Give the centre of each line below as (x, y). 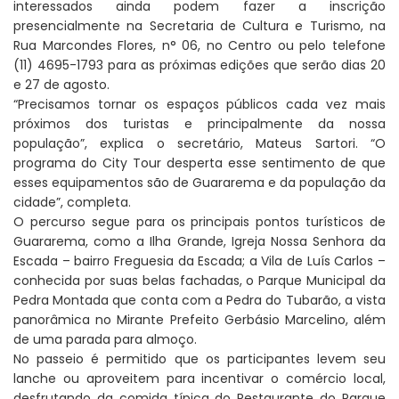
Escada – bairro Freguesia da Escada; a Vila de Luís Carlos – (199, 261)
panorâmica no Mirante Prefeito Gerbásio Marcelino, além (199, 320)
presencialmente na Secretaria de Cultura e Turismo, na (199, 26)
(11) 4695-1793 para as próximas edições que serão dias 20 (199, 65)
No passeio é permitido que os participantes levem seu (199, 359)
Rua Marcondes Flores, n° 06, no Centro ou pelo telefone (199, 46)
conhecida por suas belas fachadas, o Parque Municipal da (199, 281)
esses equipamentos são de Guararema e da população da (199, 183)
